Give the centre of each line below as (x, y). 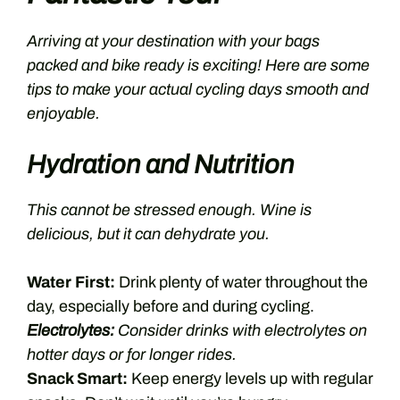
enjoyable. (63, 113)
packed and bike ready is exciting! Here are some (198, 65)
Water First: (71, 282)
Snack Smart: (77, 379)
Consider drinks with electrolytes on (241, 330)
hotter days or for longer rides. (132, 354)
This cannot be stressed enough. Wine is (169, 210)
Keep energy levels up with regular (250, 379)
